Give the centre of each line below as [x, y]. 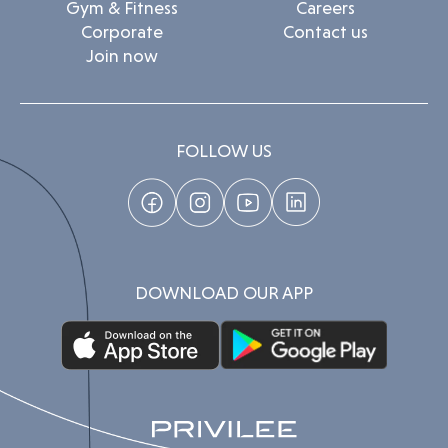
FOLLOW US [224, 150]
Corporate [121, 31]
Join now [121, 55]
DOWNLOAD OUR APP [224, 292]
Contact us [325, 31]
